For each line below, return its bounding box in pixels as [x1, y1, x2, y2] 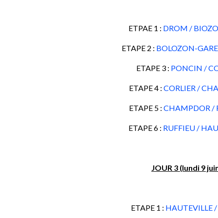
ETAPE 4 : [128, 83, 163, 92]
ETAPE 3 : [136, 63, 171, 73]
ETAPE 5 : [128, 103, 163, 112]
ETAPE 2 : [121, 43, 156, 53]
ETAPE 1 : [131, 203, 165, 212]
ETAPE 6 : [128, 123, 163, 132]
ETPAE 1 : [128, 23, 163, 33]
